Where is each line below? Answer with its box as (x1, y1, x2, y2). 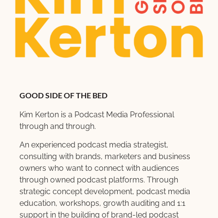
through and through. (19, 121, 96, 131)
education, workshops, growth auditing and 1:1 (19, 199, 185, 208)
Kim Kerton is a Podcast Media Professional (19, 109, 174, 119)
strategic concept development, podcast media (19, 187, 190, 197)
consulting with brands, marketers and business (19, 152, 190, 162)
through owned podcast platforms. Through (19, 175, 178, 185)
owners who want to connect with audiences (19, 163, 179, 173)
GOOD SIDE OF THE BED (19, 90, 108, 100)
